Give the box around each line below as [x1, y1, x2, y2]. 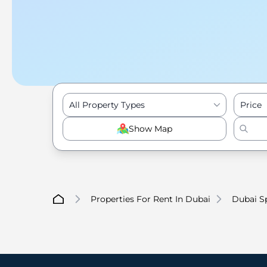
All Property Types [69, 100, 145, 110]
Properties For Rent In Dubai [91, 194, 210, 204]
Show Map [128, 123, 172, 134]
